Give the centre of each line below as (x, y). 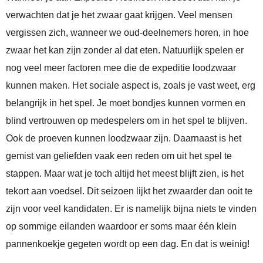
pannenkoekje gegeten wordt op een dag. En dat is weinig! (128, 244)
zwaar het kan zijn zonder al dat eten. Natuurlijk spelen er (125, 50)
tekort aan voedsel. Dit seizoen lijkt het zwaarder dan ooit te (129, 191)
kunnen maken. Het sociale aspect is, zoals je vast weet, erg (131, 86)
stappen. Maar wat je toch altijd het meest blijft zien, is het (125, 174)
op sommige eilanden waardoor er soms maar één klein (121, 227)
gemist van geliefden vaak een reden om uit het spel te (119, 156)
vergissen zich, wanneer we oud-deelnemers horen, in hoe (127, 33)
